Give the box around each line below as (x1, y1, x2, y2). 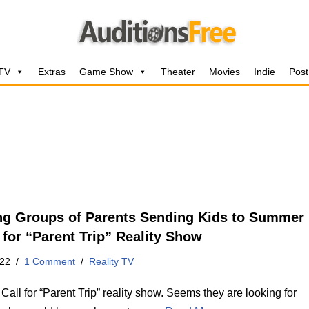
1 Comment (24, 255, 76, 267)
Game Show (79, 66, 133, 77)
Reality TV (89, 255, 134, 267)
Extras (38, 66, 66, 77)
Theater (161, 66, 195, 77)
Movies (209, 66, 240, 77)
